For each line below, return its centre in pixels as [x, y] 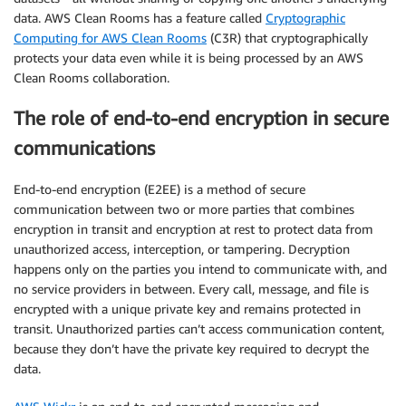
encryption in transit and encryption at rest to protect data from [193, 228]
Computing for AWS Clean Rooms [110, 37]
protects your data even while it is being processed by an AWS [188, 57]
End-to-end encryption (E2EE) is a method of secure [159, 188]
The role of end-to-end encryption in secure [201, 119]
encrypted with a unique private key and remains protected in [187, 308]
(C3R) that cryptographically [287, 37]
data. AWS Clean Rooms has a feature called [140, 17]
